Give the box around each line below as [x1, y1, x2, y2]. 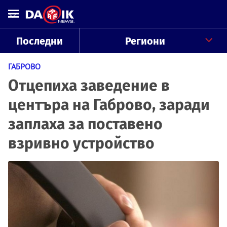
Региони [125, 35, 165, 47]
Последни [16, 35, 63, 47]
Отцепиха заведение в [8, 77, 170, 95]
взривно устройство [8, 134, 155, 153]
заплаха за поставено [8, 115, 163, 133]
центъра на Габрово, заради [8, 96, 210, 114]
